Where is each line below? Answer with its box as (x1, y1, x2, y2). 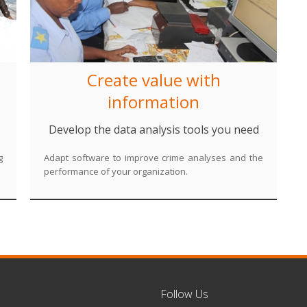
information (108, 90, 199, 113)
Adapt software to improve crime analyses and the (44, 151, 263, 164)
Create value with (86, 69, 221, 91)
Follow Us (160, 286, 208, 302)
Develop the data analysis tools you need (48, 122, 259, 137)
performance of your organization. (44, 165, 188, 177)
